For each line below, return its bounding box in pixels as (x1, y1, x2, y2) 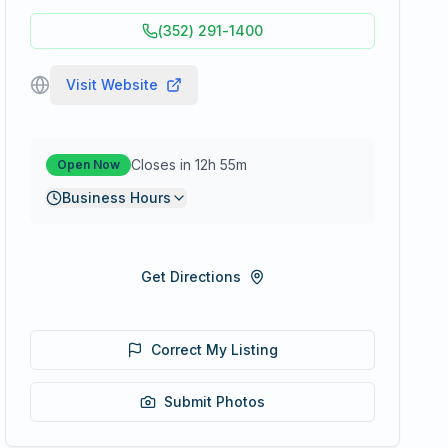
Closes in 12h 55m (131, 156, 248, 173)
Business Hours (62, 189, 172, 206)
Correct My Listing (151, 341, 279, 358)
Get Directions (140, 268, 241, 285)
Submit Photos (164, 393, 266, 410)
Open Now (57, 157, 121, 172)
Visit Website (66, 76, 159, 93)
